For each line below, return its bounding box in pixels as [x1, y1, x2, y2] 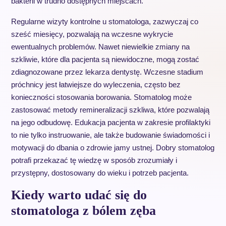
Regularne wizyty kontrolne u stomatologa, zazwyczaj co [11, 17, 198, 26]
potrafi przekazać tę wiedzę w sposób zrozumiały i [11, 156, 177, 164]
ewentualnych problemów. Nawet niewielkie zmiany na [11, 42, 190, 51]
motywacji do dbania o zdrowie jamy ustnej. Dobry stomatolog [11, 143, 214, 152]
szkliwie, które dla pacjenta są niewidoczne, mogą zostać [11, 55, 199, 64]
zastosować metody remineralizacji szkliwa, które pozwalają [11, 105, 209, 114]
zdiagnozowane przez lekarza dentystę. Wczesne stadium [11, 68, 203, 76]
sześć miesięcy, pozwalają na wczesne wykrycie [11, 30, 173, 38]
